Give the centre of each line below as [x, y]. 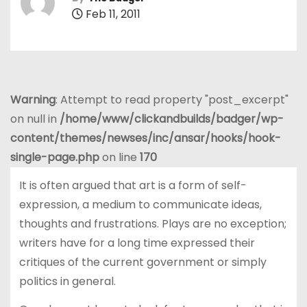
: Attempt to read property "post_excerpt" [172, 100]
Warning [33, 100]
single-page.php [55, 158]
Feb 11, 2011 [112, 14]
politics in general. [67, 281]
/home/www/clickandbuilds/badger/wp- [172, 119]
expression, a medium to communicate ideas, [140, 204]
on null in [35, 119]
